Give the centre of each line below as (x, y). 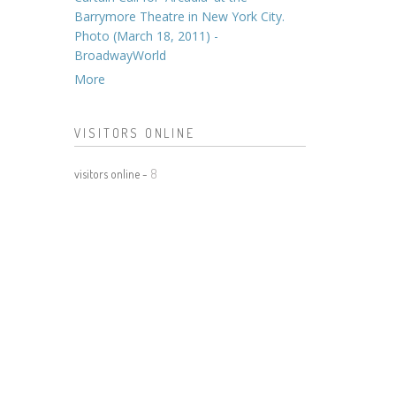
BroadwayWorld (120, 55)
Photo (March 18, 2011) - (146, 36)
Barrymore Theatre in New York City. (179, 16)
